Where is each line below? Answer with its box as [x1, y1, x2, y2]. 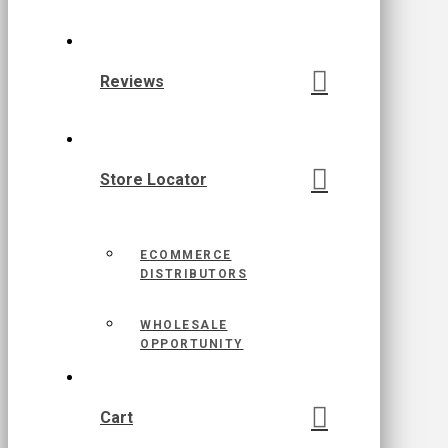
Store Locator [100, 169, 207, 189]
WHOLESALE [140, 318, 228, 333]
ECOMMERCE [140, 248, 232, 263]
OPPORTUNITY [140, 337, 244, 352]
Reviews [100, 71, 164, 91]
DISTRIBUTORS [140, 267, 247, 282]
